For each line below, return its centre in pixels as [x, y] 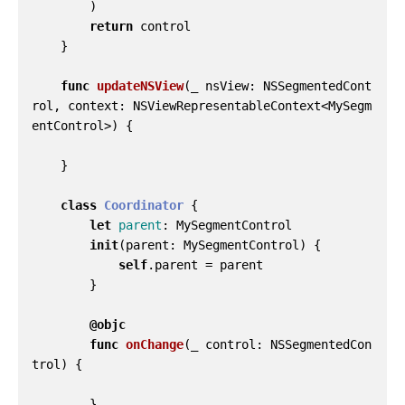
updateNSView [140, 86]
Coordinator [144, 205]
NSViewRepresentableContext [227, 106]
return [111, 26]
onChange [155, 344]
